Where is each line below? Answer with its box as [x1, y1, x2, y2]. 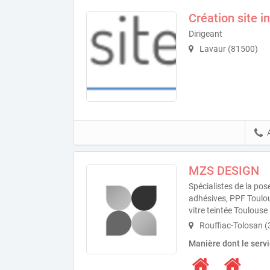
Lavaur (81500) [198, 43, 258, 54]
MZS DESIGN [189, 163, 259, 178]
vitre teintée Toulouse [189, 205, 268, 215]
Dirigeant [189, 28, 222, 39]
